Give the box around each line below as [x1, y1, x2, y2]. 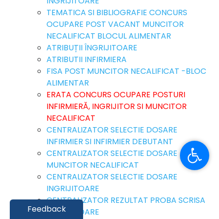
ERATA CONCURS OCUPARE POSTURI [46, 88, 185, 100]
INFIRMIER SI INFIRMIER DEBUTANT [46, 135, 173, 147]
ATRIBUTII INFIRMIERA [46, 53, 127, 65]
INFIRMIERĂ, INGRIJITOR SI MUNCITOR [46, 100, 187, 112]
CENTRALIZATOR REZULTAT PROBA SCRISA [46, 194, 205, 206]
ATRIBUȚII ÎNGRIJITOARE [46, 42, 137, 53]
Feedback [27, 203, 66, 215]
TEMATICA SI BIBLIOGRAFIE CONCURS [46, 6, 187, 18]
